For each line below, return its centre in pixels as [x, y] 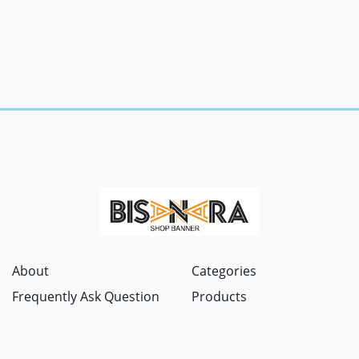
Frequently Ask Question [86, 296]
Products [219, 296]
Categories [224, 271]
